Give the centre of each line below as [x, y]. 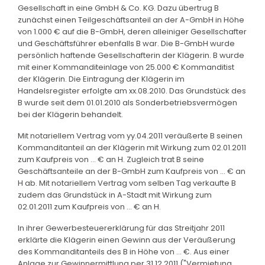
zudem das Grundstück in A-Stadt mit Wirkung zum [115, 195]
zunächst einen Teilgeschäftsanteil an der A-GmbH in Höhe [131, 20]
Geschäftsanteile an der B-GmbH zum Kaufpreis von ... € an [132, 171]
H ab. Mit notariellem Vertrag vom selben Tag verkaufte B [127, 183]
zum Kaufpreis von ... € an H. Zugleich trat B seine [111, 159]
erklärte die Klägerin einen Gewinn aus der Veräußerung [127, 240]
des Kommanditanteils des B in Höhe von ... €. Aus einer [124, 251]
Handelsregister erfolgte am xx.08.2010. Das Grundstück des [132, 91]
